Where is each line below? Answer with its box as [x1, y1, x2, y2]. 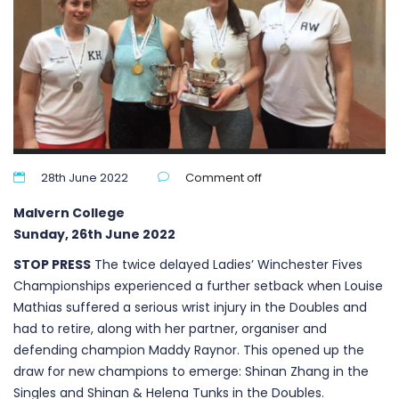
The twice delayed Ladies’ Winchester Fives [91, 256, 362, 274]
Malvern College [13, 204, 125, 223]
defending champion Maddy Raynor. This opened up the [13, 341, 364, 360]
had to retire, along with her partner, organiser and [13, 320, 327, 338]
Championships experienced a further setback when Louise [13, 277, 383, 296]
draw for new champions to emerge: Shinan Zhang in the [13, 362, 369, 381]
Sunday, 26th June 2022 [13, 225, 175, 244]
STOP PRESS [13, 256, 91, 274]
